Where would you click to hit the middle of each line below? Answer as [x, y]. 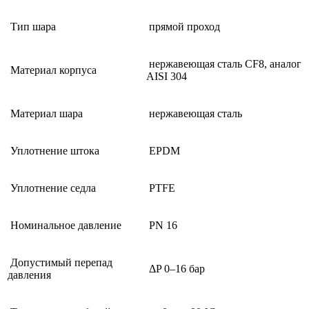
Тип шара [32, 26]
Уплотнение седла [52, 188]
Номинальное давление [64, 225]
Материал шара [45, 113]
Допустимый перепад [60, 262]
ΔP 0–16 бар [176, 268]
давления [29, 275]
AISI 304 [167, 76]
